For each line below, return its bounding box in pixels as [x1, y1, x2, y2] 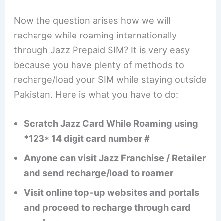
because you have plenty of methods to [14, 59, 184, 70]
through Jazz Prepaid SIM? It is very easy [14, 44, 190, 55]
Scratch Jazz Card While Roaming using [24, 117, 199, 129]
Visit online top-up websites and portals [24, 186, 200, 198]
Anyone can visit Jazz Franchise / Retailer [24, 152, 206, 163]
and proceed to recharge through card [24, 201, 191, 213]
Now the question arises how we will [14, 14, 171, 26]
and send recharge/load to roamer [24, 167, 174, 178]
